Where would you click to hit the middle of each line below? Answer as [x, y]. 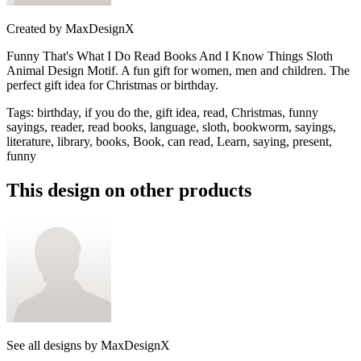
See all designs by [54, 345]
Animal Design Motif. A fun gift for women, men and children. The [178, 70]
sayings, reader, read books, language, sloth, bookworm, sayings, [171, 127]
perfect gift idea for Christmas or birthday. [112, 85]
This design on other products [129, 190]
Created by [34, 28]
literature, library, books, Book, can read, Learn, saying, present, [169, 141]
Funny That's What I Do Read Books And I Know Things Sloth [170, 56]
